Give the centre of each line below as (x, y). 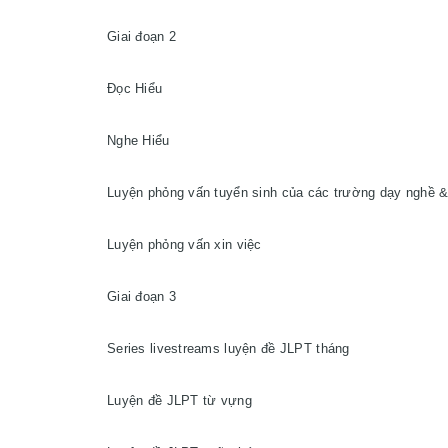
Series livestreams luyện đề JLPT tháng (228, 348)
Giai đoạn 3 (142, 296)
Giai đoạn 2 (142, 36)
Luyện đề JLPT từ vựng (179, 400)
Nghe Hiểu (138, 140)
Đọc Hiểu (135, 88)
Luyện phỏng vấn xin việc (184, 244)
